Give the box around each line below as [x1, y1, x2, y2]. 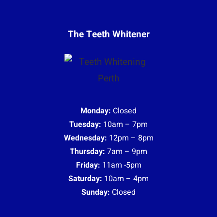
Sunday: [81, 186, 110, 198]
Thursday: [70, 145, 105, 157]
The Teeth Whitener [67, 27, 150, 41]
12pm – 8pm [107, 132, 154, 144]
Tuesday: [69, 118, 101, 130]
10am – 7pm [101, 118, 148, 130]
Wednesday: [63, 132, 107, 144]
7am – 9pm [105, 145, 147, 157]
